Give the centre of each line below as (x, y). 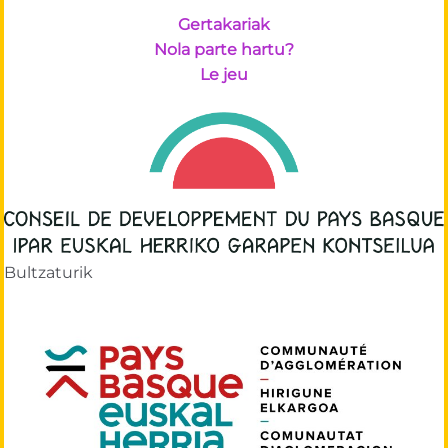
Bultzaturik (48, 272)
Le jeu (224, 74)
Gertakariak (224, 24)
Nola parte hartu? (224, 49)
